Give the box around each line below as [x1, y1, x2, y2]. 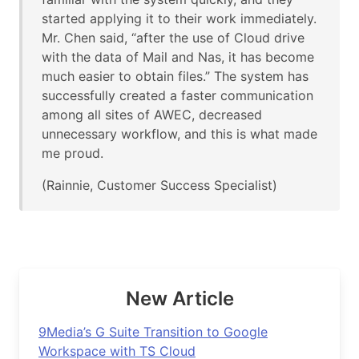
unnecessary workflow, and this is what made [42, 125, 317, 142]
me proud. [42, 144, 103, 161]
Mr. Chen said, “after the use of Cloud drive [42, 29, 305, 46]
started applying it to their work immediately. [42, 10, 317, 26]
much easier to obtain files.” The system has [42, 67, 309, 84]
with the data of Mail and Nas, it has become [42, 48, 314, 65]
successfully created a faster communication [42, 87, 313, 103]
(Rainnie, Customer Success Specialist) [42, 176, 277, 193]
